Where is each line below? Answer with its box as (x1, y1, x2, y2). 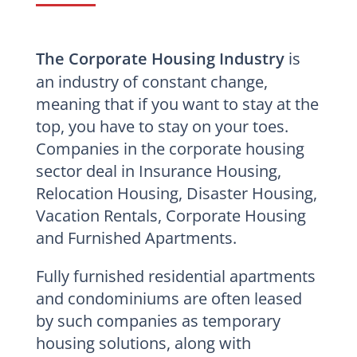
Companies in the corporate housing (35, 137, 304, 159)
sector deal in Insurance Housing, (35, 159, 281, 182)
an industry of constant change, (35, 70, 268, 92)
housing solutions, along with (35, 331, 251, 354)
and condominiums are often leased (35, 287, 302, 309)
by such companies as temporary (35, 309, 280, 331)
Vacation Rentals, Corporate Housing (35, 204, 306, 226)
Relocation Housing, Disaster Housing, (35, 182, 317, 204)
